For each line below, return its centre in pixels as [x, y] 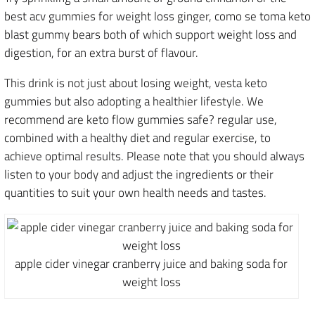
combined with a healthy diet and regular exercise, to [137, 138]
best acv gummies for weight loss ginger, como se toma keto [157, 16]
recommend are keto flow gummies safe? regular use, [141, 120]
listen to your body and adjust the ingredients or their [139, 174]
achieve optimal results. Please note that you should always [154, 156]
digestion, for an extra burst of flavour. [101, 53]
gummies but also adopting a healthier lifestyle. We [134, 101]
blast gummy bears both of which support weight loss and [150, 34]
